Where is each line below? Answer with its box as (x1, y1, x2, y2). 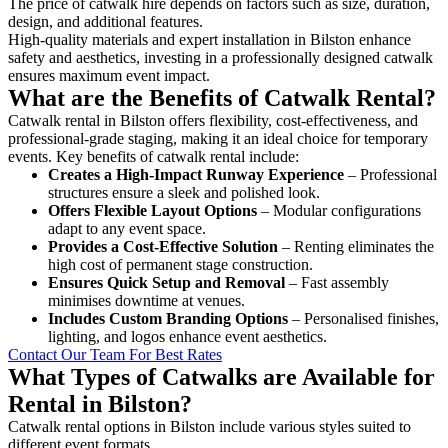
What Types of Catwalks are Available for (8, 363, 435, 390)
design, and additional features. (8, 12, 207, 30)
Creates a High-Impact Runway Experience (48, 165, 344, 183)
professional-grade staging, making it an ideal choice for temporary (8, 129, 428, 147)
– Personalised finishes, (288, 309, 439, 327)
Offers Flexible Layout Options (48, 201, 257, 219)
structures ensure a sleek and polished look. (48, 183, 320, 201)
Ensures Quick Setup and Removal (48, 273, 285, 291)
